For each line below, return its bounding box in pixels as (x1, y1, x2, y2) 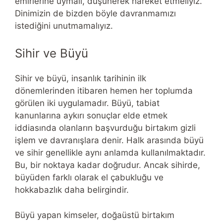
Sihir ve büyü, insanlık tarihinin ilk (15, 73, 146, 84)
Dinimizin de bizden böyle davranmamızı (15, 8, 176, 18)
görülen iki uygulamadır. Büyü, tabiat (15, 98, 160, 109)
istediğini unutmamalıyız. (15, 20, 113, 31)
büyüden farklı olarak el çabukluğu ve (15, 172, 164, 183)
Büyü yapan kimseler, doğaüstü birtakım (15, 210, 174, 220)
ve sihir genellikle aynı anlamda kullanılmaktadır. (15, 148, 206, 158)
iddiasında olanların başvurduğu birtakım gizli (15, 123, 196, 133)
